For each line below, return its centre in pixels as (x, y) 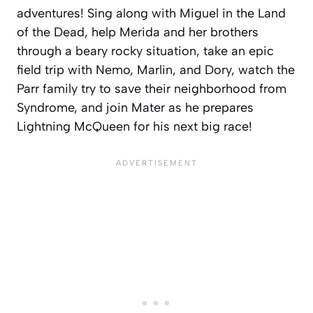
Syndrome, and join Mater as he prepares (135, 107)
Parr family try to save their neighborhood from (152, 88)
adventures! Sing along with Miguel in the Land (151, 13)
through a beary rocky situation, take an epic (145, 51)
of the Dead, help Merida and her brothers (138, 32)
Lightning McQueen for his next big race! (134, 126)
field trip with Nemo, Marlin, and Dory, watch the (156, 70)
